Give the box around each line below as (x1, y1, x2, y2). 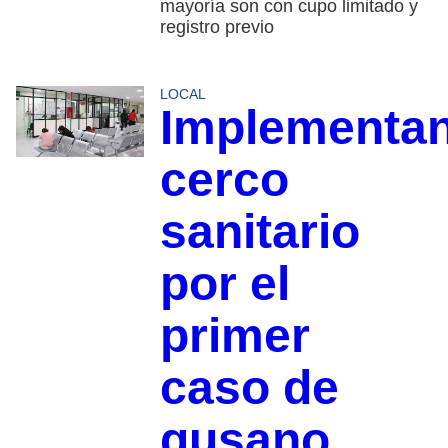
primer (159, 308, 310, 362)
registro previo (159, 16, 274, 37)
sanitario (159, 204, 360, 258)
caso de (159, 360, 339, 414)
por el (159, 256, 290, 310)
